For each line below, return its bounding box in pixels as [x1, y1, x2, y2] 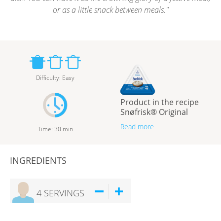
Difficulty [36, 74, 59, 82]
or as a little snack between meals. [52, 4, 166, 15]
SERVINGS [44, 186, 84, 199]
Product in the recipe [120, 97, 199, 108]
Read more [120, 122, 154, 132]
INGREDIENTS [10, 154, 67, 167]
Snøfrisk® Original [120, 107, 188, 118]
